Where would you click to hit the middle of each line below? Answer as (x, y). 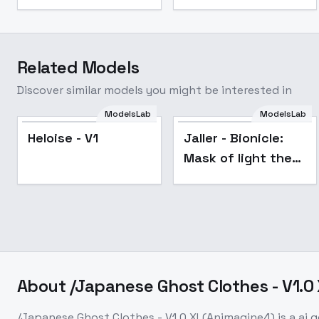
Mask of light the (237, 158)
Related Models (78, 67)
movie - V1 (214, 178)
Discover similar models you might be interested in (155, 90)
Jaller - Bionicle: (233, 138)
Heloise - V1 (63, 138)
